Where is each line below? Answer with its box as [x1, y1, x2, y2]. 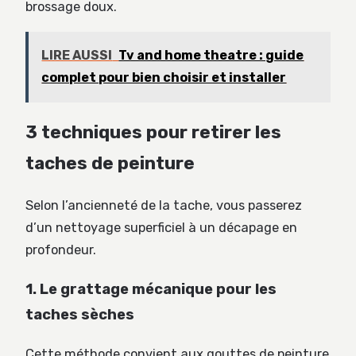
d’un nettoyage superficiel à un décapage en [25, 220, 297, 236]
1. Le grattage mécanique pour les [25, 280, 277, 298]
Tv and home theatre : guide [118, 48, 304, 64]
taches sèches [25, 305, 134, 323]
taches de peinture [25, 153, 195, 175]
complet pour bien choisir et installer [41, 70, 287, 86]
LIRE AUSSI [41, 48, 113, 64]
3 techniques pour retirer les [25, 122, 281, 144]
